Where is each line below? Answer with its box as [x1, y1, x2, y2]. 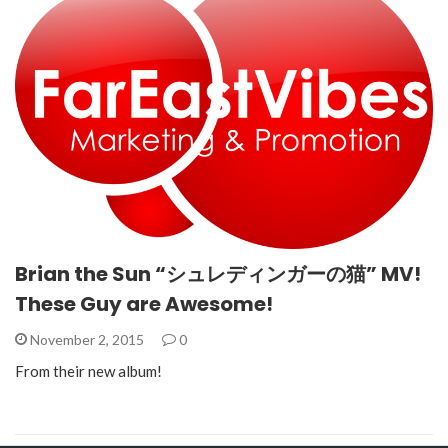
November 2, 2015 [27, 330, 147, 348]
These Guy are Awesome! [15, 289, 273, 318]
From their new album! [15, 361, 162, 380]
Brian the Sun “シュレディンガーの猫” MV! [15, 259, 421, 288]
